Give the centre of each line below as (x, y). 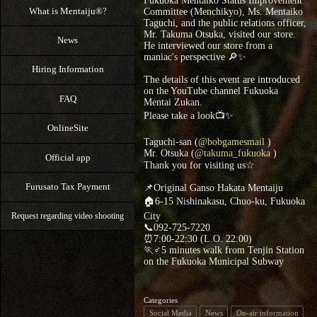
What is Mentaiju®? (68, 11)
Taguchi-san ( (171, 142)
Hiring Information (68, 69)
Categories (160, 300)
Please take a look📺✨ (188, 116)
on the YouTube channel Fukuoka (211, 91)
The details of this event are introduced (221, 80)
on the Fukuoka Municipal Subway (213, 262)
